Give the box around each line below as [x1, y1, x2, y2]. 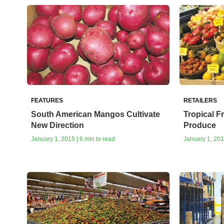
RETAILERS [183, 97, 217, 104]
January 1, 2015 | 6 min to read [31, 135, 115, 143]
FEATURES [31, 97, 63, 104]
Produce [183, 121, 216, 130]
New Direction [31, 121, 84, 130]
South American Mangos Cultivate [31, 110, 160, 119]
